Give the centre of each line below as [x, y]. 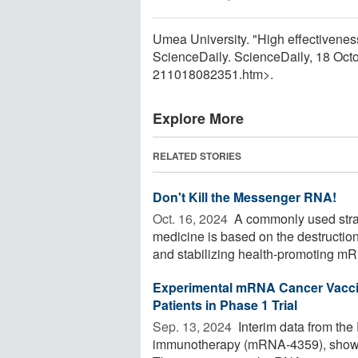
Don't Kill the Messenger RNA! [245, 197]
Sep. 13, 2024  [194, 326]
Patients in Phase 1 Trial [225, 304]
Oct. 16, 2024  [192, 218]
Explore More [198, 118]
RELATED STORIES [197, 155]
